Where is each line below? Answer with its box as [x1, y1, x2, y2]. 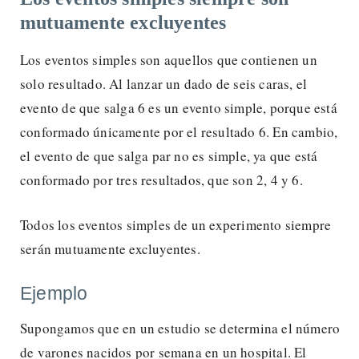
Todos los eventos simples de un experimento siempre [20, 215, 332, 234]
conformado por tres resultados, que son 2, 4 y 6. [20, 170, 303, 189]
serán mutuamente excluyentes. [20, 239, 200, 258]
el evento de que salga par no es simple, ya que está [20, 146, 318, 165]
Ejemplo [20, 282, 88, 304]
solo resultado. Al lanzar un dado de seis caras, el [20, 74, 308, 93]
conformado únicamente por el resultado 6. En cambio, [20, 122, 338, 141]
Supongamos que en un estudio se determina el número [20, 318, 341, 337]
